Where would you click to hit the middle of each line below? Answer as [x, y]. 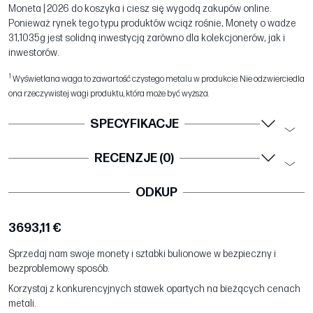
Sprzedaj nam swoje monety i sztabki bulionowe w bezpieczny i [142, 254]
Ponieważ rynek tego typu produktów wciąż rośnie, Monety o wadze [152, 23]
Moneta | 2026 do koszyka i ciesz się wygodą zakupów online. [140, 8]
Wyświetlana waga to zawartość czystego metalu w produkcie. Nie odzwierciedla [158, 79]
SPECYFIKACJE [134, 124]
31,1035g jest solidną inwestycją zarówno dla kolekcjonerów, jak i [147, 38]
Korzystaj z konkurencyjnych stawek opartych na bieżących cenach [154, 289]
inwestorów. [34, 52]
